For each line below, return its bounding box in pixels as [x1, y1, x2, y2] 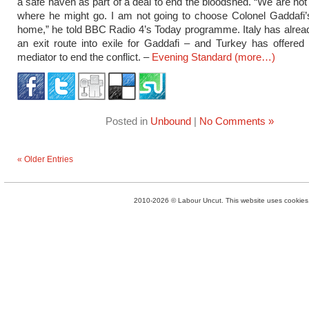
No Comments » [199, 115, 274, 127]
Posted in [106, 115, 150, 127]
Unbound [150, 115, 191, 127]
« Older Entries [17, 154, 73, 164]
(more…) [235, 51, 275, 63]
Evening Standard [152, 51, 232, 63]
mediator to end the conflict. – [17, 51, 152, 63]
